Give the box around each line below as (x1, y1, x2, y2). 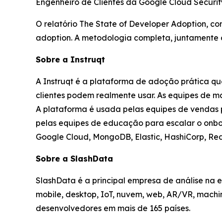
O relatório (36, 19, 79, 29)
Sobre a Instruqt (36, 55, 105, 65)
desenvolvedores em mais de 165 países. (36, 203, 190, 214)
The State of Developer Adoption (79, 19, 206, 29)
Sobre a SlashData (36, 154, 113, 164)
